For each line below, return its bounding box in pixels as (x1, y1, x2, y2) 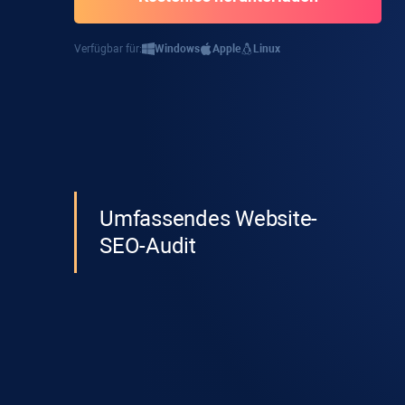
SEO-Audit (99, 233, 196, 259)
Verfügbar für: (74, 42, 142, 55)
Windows (155, 42, 200, 55)
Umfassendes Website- (99, 206, 318, 231)
